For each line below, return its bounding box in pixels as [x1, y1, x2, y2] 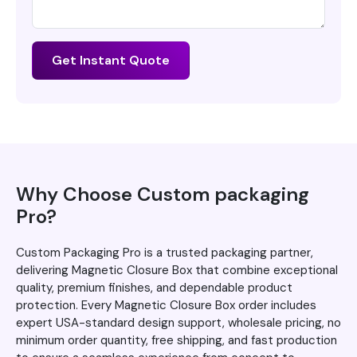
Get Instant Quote [52, 52, 170, 69]
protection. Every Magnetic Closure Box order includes [16, 297, 316, 314]
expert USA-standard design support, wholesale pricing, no [16, 315, 341, 331]
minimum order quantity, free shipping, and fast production [16, 332, 337, 349]
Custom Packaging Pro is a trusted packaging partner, [16, 245, 313, 261]
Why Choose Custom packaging [16, 182, 309, 207]
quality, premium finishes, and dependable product [16, 280, 292, 296]
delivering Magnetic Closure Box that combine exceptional [16, 262, 338, 279]
